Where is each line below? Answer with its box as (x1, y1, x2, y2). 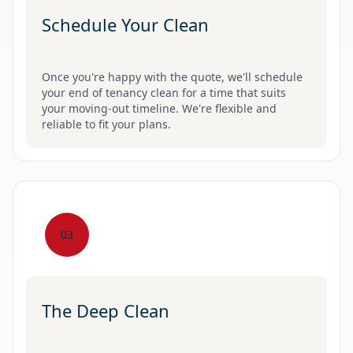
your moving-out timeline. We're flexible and (42, 101, 277, 116)
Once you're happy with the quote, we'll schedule (42, 69, 303, 84)
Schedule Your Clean (42, 13, 209, 36)
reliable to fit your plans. (42, 117, 171, 132)
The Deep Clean (42, 299, 169, 322)
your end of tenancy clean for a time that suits (42, 85, 286, 100)
